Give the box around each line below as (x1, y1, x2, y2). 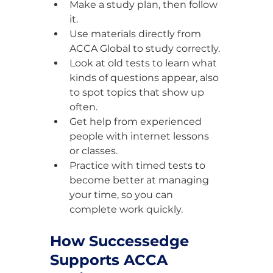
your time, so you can (69, 189, 175, 201)
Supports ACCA (50, 251, 172, 269)
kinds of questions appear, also (69, 72, 221, 84)
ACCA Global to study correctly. (69, 43, 220, 55)
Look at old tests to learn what (69, 57, 219, 69)
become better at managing (69, 174, 211, 186)
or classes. (69, 145, 118, 157)
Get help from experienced (69, 116, 204, 128)
